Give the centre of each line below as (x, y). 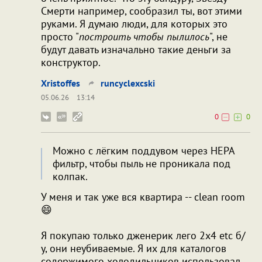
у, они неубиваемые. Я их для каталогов (134, 248)
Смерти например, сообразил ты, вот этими (142, 11)
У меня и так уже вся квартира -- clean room (143, 196)
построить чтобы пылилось (144, 36)
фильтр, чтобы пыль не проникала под (142, 163)
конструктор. (71, 62)
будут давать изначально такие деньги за (136, 49)
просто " (60, 36)
